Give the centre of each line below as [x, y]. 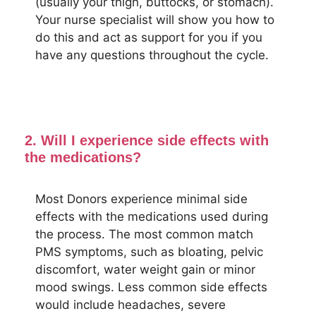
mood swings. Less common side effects [151, 287]
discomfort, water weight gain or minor [145, 269]
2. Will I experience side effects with [147, 140]
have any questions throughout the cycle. [152, 55]
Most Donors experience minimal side [141, 199]
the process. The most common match [144, 234]
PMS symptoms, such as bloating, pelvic [149, 251]
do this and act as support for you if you [149, 37]
